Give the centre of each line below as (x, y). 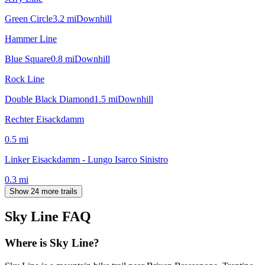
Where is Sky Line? (52, 243)
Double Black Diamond (49, 99)
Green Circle (29, 18)
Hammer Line (31, 38)
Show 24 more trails (43, 191)
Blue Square (28, 59)
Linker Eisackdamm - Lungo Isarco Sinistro (86, 159)
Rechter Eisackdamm (44, 119)
